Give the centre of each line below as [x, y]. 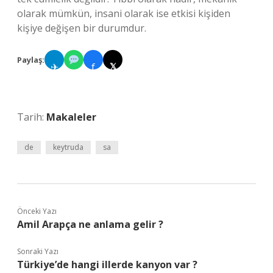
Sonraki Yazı [38, 251]
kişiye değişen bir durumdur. [82, 28]
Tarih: [32, 117]
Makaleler [71, 117]
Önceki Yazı [37, 211]
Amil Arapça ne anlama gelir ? [90, 224]
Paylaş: [31, 59]
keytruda [68, 147]
